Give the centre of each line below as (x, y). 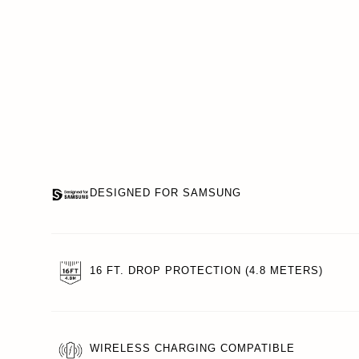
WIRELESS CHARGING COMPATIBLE (192, 348)
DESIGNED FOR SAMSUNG (165, 192)
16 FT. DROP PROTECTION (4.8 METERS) (206, 270)
